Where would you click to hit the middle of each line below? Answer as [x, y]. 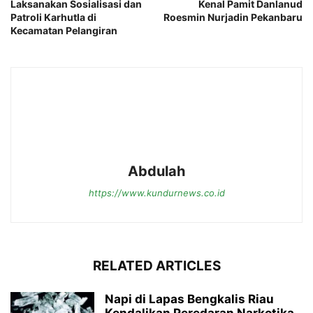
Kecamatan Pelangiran [64, 31]
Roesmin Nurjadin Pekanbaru [233, 17]
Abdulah [156, 172]
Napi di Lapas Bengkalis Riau [189, 299]
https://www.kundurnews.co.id [156, 193]
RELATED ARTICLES [156, 266]
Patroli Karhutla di [53, 17]
